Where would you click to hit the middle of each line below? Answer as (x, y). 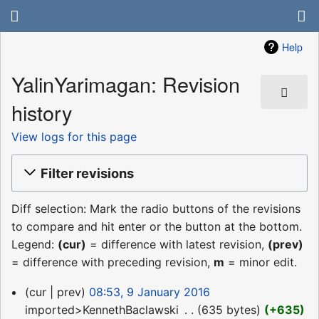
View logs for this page (74, 136)
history (42, 113)
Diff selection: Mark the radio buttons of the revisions (156, 209)
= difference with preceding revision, (113, 262)
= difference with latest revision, (177, 245)
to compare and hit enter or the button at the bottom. (157, 227)
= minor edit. (261, 262)
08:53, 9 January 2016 (149, 292)
